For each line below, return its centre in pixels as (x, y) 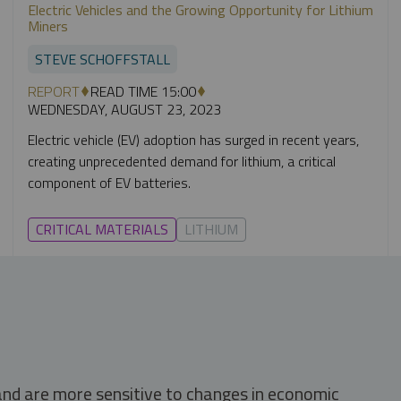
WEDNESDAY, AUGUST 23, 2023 (124, 109)
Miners (47, 26)
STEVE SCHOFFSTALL (102, 59)
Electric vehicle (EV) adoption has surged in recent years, (193, 139)
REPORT (53, 91)
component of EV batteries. (109, 182)
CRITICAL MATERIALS (102, 229)
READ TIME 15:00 (143, 91)
